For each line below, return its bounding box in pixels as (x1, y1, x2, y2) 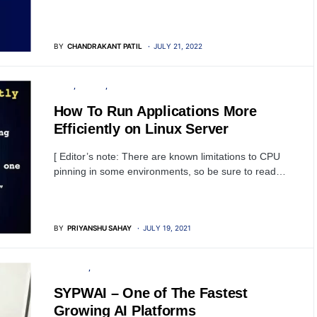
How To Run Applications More (53, 103, 257, 120)
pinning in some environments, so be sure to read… (53, 166, 286, 178)
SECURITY (53, 263, 88, 272)
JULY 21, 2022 (153, 42, 202, 51)
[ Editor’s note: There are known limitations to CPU (53, 151, 280, 163)
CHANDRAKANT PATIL (67, 42, 142, 51)
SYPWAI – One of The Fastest (53, 285, 248, 301)
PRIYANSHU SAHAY (67, 224, 132, 233)
